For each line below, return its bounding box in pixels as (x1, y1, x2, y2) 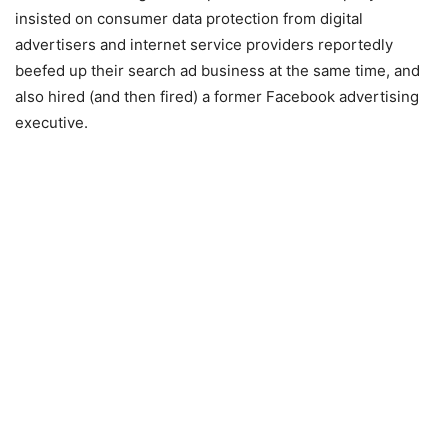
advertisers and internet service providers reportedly (15, 35, 393, 55)
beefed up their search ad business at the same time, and (15, 61, 420, 81)
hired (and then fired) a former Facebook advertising (48, 87, 419, 107)
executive (15, 113, 84, 133)
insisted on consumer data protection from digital (15, 9, 363, 29)
